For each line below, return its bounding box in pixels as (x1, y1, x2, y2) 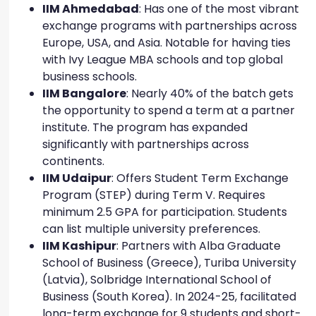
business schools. (42, 68, 140, 85)
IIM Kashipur (42, 237, 116, 254)
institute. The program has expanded (42, 119, 248, 135)
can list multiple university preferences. (42, 220, 263, 237)
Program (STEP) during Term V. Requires (42, 186, 265, 203)
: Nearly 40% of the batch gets (126, 85, 293, 102)
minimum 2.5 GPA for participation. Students (42, 203, 287, 220)
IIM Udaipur (42, 169, 111, 186)
